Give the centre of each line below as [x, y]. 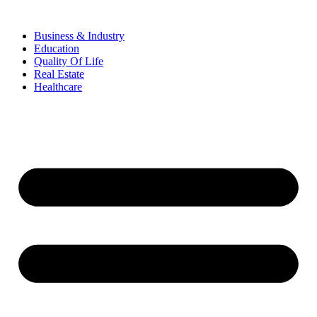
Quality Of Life [69, 61]
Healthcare [58, 87]
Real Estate [59, 74]
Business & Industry [79, 36]
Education [57, 48]
